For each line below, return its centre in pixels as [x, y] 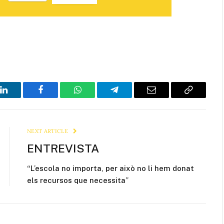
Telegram [131, 97]
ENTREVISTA [63, 148]
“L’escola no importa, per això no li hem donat [110, 168]
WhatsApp [96, 97]
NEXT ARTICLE [48, 131]
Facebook [57, 97]
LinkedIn [19, 97]
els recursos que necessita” [78, 180]
